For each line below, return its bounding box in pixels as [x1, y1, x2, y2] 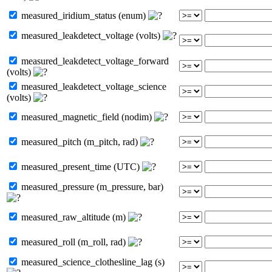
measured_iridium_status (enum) [19, 10, 148, 21]
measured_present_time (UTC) [19, 161, 142, 172]
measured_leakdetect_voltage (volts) [19, 30, 163, 41]
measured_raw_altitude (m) [19, 211, 128, 222]
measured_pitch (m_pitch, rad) [19, 136, 140, 147]
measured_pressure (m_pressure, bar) [19, 181, 163, 192]
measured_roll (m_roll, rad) [19, 236, 128, 247]
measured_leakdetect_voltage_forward [19, 55, 169, 66]
